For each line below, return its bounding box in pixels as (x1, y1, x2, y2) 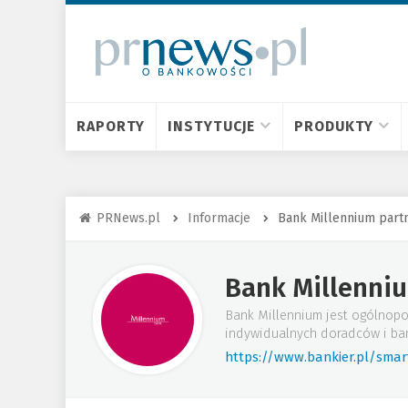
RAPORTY (76, 117, 146, 135)
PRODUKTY (294, 117, 374, 135)
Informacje (188, 210, 250, 226)
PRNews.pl (97, 210, 160, 226)
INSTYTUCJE (168, 117, 256, 135)
